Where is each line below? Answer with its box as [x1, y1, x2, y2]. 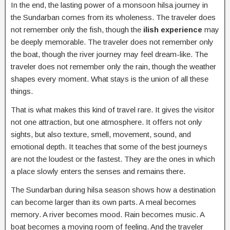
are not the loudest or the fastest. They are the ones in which [11, 154, 215, 163]
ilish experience [143, 25, 202, 34]
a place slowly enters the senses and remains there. [11, 166, 185, 176]
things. [11, 86, 33, 95]
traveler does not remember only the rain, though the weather [11, 62, 216, 71]
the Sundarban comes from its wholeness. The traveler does [11, 12, 216, 22]
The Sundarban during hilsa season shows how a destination [11, 185, 216, 194]
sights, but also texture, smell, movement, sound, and [11, 129, 191, 139]
